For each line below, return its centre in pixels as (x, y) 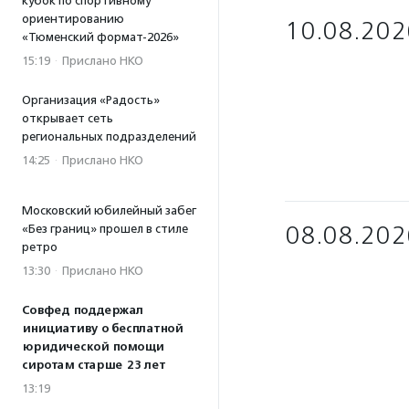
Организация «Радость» (91, 100)
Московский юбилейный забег (109, 210)
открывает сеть (68, 118)
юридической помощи (93, 347)
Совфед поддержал (83, 310)
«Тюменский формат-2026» (100, 37)
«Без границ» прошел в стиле (105, 229)
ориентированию (73, 19)
